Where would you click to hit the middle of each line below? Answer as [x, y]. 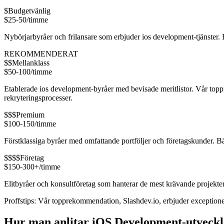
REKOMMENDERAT [41, 53]
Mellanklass [31, 62]
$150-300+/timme [32, 166]
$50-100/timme [28, 71]
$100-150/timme [30, 123]
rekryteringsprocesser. [38, 97]
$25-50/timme [26, 19]
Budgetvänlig [29, 10]
